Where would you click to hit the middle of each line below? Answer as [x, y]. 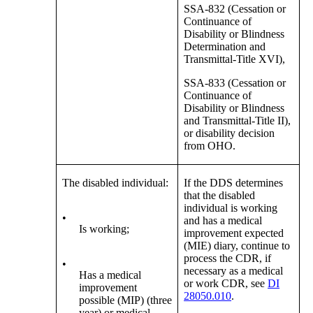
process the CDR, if [228, 259]
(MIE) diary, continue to [237, 246]
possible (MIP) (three [126, 300]
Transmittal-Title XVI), [235, 59]
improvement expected [234, 233]
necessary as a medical [234, 271]
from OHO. [210, 146]
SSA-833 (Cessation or [235, 83]
